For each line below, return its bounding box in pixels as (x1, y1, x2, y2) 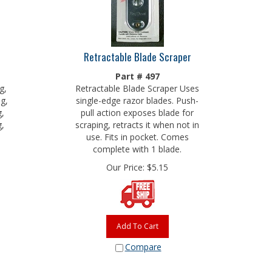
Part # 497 (115, 67, 160, 79)
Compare (124, 238, 161, 250)
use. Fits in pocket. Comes (86, 128, 189, 140)
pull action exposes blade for (81, 104, 194, 115)
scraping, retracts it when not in (75, 116, 199, 127)
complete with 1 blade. (93, 140, 182, 152)
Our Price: (106, 158, 144, 170)
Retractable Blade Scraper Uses (75, 80, 199, 91)
